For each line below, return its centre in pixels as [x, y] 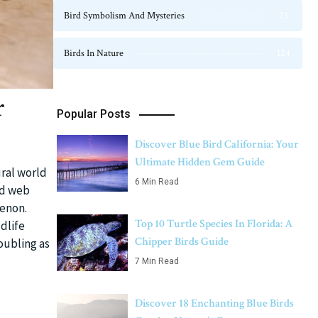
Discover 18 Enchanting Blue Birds [214, 303]
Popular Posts [94, 114]
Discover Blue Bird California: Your [217, 144]
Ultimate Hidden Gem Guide [200, 162]
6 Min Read [157, 182]
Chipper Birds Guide [182, 242]
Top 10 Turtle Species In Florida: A [214, 224]
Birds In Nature [94, 53]
